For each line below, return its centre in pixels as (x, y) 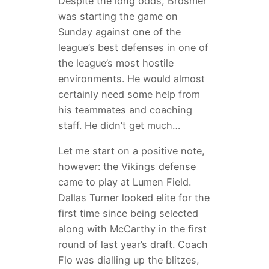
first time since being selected (128, 213)
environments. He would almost (131, 79)
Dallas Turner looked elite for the (134, 198)
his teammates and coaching (125, 110)
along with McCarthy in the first (132, 229)
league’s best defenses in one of (133, 48)
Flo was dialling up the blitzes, (128, 260)
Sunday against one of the (119, 32)
